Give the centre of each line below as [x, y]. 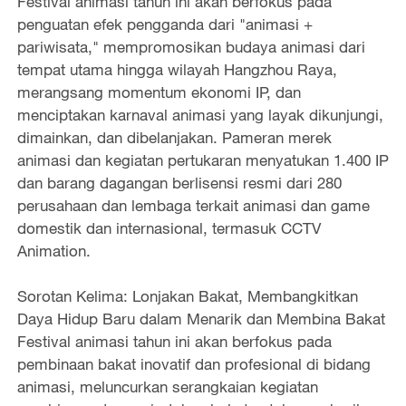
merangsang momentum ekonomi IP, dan [159, 92]
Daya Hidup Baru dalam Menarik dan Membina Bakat [201, 319]
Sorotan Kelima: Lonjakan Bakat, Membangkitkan [187, 296]
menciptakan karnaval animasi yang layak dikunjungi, [200, 114]
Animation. [53, 250]
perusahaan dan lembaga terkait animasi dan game [193, 205]
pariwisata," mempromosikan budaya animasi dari [191, 46]
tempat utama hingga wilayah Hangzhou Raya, [177, 69]
